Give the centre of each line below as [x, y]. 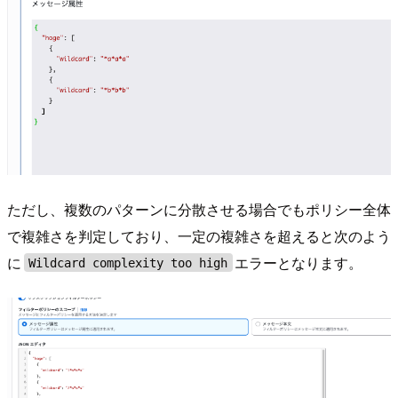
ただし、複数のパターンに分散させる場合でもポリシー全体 [199, 209]
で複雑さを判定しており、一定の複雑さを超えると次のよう [199, 235]
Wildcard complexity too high [128, 263]
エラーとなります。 [299, 262]
